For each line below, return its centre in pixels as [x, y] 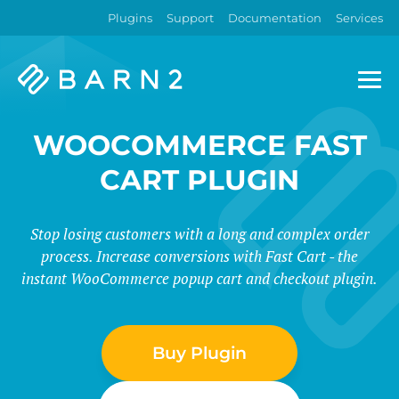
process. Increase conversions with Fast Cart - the [199, 256]
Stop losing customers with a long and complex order [199, 234]
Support [190, 18]
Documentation [275, 18]
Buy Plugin [199, 353]
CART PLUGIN [199, 180]
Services [359, 18]
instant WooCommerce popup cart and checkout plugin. [199, 278]
